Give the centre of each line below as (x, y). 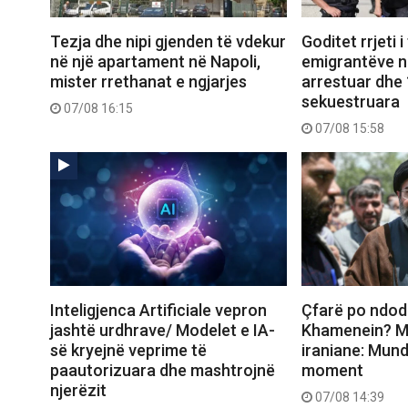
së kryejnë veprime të (128, 350)
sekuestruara (350, 102)
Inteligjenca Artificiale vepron (158, 310)
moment (332, 370)
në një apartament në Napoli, (155, 62)
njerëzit (78, 390)
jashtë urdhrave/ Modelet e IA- (163, 330)
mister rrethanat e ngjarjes (148, 82)
